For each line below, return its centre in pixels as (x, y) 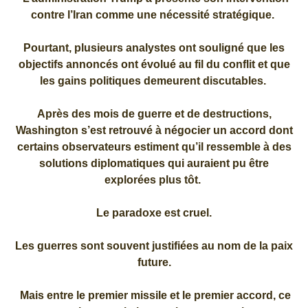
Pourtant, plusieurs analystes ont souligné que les (154, 47)
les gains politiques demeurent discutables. (154, 80)
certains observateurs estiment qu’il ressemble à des (154, 146)
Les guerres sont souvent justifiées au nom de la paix (154, 245)
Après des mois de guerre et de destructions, (154, 113)
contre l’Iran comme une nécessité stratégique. (154, 14)
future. (154, 262)
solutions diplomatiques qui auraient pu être (154, 163)
